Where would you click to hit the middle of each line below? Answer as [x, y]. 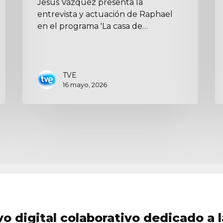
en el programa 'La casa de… [93, 26]
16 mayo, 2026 [85, 84]
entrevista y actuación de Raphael [105, 14]
